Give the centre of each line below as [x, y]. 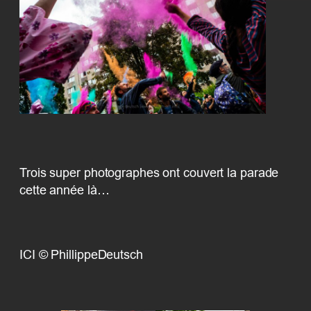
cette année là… [65, 190]
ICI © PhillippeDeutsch [81, 255]
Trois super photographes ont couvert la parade [149, 173]
